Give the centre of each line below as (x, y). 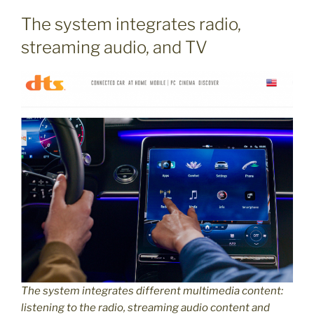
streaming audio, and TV (114, 48)
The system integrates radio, (131, 25)
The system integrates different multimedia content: (152, 291)
